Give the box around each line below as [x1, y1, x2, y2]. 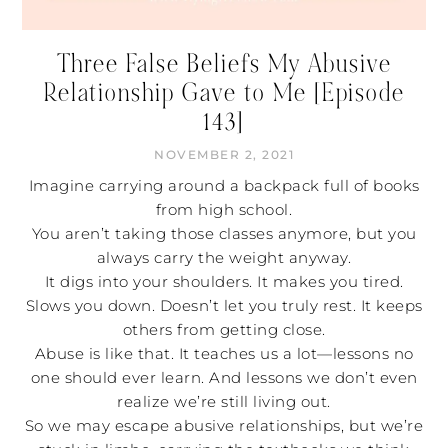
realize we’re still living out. [117, 392, 331, 412]
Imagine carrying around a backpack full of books [28, 176, 420, 196]
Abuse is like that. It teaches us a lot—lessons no [34, 344, 414, 364]
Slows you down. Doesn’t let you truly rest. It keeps [25, 296, 423, 316]
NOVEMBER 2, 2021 [154, 148, 294, 163]
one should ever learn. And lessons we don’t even [30, 368, 418, 388]
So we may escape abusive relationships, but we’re [24, 416, 424, 436]
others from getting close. [122, 320, 326, 340]
